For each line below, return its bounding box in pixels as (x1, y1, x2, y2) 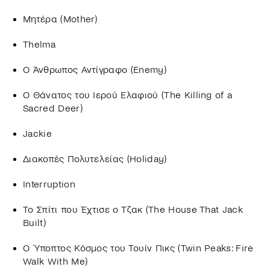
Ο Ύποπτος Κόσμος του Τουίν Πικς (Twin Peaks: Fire (23, 242, 254, 253)
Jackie (23, 128, 52, 139)
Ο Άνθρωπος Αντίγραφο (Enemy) (23, 64, 166, 75)
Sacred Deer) (23, 102, 83, 113)
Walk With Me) (23, 256, 88, 266)
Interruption (23, 178, 75, 189)
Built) (23, 217, 46, 228)
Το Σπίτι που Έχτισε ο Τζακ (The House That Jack (23, 204, 243, 215)
